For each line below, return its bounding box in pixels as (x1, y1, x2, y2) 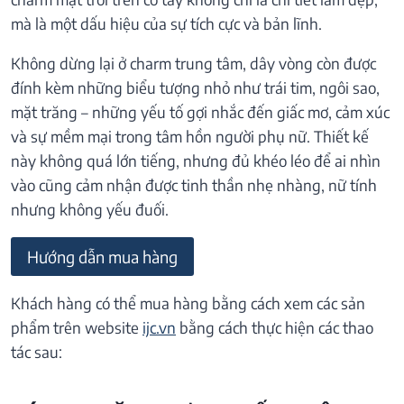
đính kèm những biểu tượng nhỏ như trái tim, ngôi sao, (11, 78, 380, 98)
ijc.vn (142, 317, 176, 337)
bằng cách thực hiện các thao (176, 317, 373, 337)
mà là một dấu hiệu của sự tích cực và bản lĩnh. (11, 14, 322, 34)
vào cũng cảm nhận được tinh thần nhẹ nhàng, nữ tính (11, 175, 377, 196)
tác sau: (11, 341, 62, 362)
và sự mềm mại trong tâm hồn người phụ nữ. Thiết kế (11, 126, 369, 147)
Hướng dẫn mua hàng (27, 245, 178, 267)
